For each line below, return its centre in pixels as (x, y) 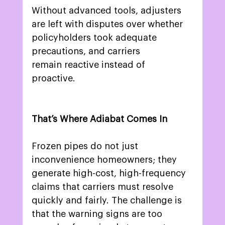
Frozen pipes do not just (86, 146)
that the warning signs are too (98, 214)
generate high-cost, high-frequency (110, 174)
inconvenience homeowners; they (105, 160)
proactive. (54, 79)
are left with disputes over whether (108, 24)
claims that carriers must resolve (103, 187)
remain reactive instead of (89, 65)
